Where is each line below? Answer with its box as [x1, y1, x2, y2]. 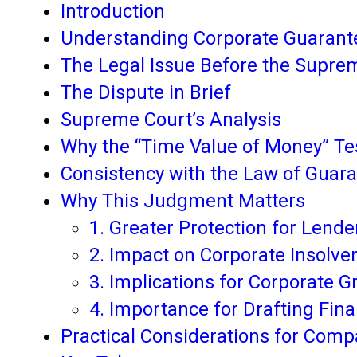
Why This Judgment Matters [61, 189, 305, 212]
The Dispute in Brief [61, 80, 231, 104]
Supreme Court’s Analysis [61, 108, 281, 131]
